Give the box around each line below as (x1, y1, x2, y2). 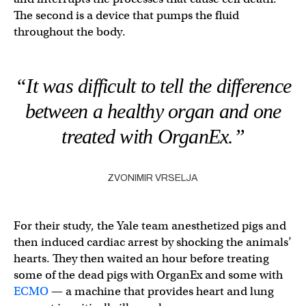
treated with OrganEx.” (61, 125, 245, 148)
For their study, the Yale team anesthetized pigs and (14, 219, 286, 233)
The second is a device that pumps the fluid (14, 8, 239, 23)
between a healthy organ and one (25, 100, 281, 122)
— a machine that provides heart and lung (48, 284, 274, 298)
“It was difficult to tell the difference (15, 74, 291, 97)
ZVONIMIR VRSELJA (107, 173, 199, 183)
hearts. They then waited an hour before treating (14, 251, 269, 266)
